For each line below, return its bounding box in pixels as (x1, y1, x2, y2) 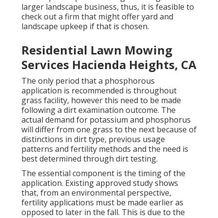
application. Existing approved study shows (21, 178, 178, 189)
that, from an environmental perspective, (21, 187, 171, 199)
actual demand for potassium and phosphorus (21, 114, 191, 126)
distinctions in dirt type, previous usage (21, 134, 165, 145)
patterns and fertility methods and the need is (21, 144, 188, 155)
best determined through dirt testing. (21, 153, 158, 164)
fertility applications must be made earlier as (21, 197, 183, 208)
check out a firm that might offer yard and (21, 11, 173, 22)
